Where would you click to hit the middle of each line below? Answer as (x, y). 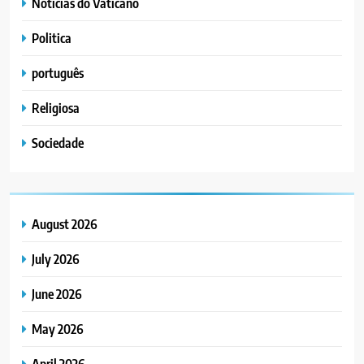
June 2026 (57, 294)
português (58, 73)
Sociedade (58, 143)
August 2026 (65, 224)
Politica (52, 38)
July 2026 (56, 259)
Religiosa (56, 108)
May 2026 (58, 329)
